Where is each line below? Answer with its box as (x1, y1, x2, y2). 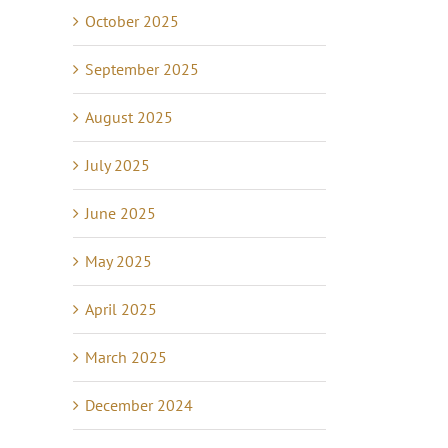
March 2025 (85, 347, 167, 367)
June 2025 (85, 203, 156, 223)
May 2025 (85, 251, 152, 271)
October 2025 (85, 11, 179, 31)
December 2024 (85, 395, 193, 415)
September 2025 (85, 59, 199, 79)
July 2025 (85, 155, 150, 175)
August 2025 (85, 107, 173, 127)
